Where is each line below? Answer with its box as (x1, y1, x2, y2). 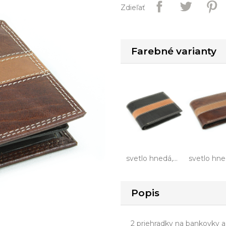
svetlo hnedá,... (126, 153, 178, 163)
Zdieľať (121, 3, 145, 12)
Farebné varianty (131, 45, 216, 57)
